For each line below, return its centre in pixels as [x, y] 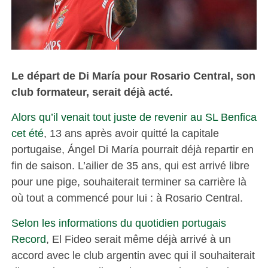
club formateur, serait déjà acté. [92, 92]
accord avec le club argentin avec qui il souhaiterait [133, 255]
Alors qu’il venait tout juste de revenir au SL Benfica [134, 117]
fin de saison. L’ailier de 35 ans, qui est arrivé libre [130, 165]
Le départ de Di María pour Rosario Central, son [133, 75]
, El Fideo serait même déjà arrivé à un [138, 239]
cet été [27, 133]
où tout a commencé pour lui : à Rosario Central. [127, 197]
